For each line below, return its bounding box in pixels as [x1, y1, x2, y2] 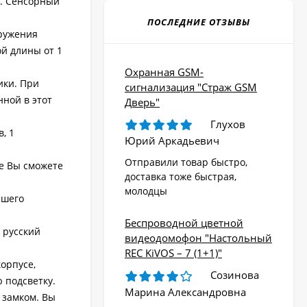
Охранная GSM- [125, 64, 204, 79]
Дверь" [125, 95, 160, 109]
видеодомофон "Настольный [125, 231, 272, 245]
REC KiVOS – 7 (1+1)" [125, 246, 222, 260]
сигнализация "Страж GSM [125, 79, 257, 94]
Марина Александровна [125, 285, 246, 299]
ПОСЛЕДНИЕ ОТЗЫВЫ [147, 15, 250, 28]
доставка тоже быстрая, [125, 170, 236, 184]
